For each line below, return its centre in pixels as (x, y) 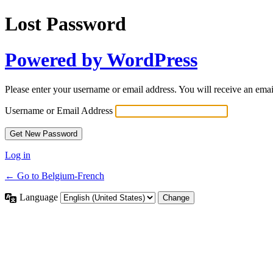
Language (40, 197)
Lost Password (66, 24)
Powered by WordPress (101, 59)
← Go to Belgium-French (55, 176)
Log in (18, 155)
